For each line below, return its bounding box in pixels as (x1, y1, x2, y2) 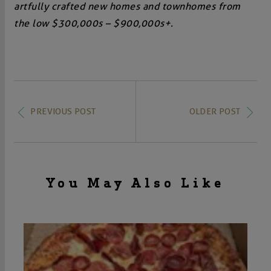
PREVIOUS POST (30, 106, 96, 117)
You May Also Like (46, 177, 225, 191)
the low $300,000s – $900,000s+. (14, 17, 174, 29)
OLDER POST (189, 106, 241, 117)
